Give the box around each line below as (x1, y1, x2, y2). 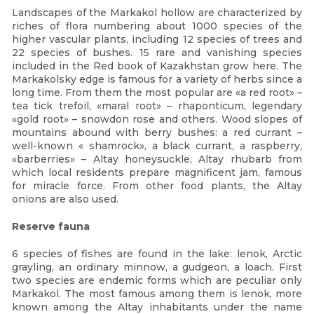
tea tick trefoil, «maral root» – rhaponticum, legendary (12, 100, 302, 113)
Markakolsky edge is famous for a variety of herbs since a (12, 73, 302, 86)
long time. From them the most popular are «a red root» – (12, 86, 302, 100)
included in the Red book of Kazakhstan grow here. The (12, 60, 302, 73)
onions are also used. (12, 193, 118, 206)
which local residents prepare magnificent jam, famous (12, 166, 302, 179)
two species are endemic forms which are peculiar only (12, 274, 302, 287)
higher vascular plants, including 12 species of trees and (12, 33, 302, 46)
